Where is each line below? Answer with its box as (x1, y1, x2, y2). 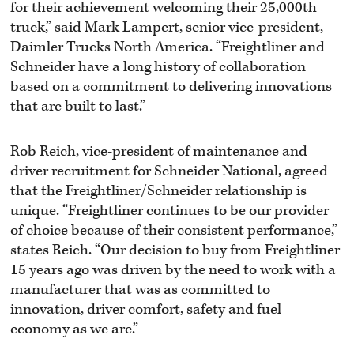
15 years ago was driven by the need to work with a (10, 260, 337, 281)
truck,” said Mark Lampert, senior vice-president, (10, 17, 324, 38)
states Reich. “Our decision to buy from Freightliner (10, 240, 341, 261)
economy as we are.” (10, 319, 139, 340)
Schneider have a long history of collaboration (10, 57, 307, 77)
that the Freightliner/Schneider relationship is (10, 181, 307, 201)
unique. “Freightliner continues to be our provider (10, 201, 330, 221)
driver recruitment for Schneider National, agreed (10, 161, 329, 182)
